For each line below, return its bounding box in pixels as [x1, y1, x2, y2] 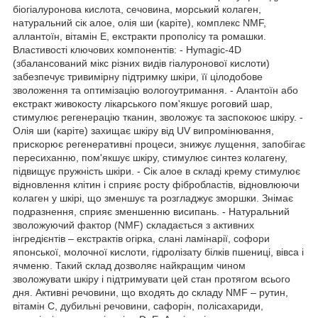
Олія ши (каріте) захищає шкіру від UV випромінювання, [13, 124, 274, 136]
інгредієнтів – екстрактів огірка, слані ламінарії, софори [13, 232, 270, 244]
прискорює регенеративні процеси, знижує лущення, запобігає [13, 138, 305, 150]
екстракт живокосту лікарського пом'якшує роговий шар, [13, 97, 273, 109]
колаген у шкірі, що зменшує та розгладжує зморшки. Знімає [13, 192, 293, 204]
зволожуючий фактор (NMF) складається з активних [13, 219, 254, 231]
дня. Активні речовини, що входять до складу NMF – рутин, [13, 286, 288, 298]
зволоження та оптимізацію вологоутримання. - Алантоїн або [13, 84, 298, 96]
